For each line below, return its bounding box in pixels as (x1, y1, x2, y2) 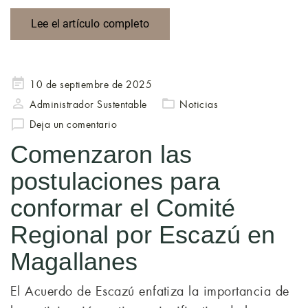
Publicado (10, 77, 54, 89)
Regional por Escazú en (10, 221, 276, 249)
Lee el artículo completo (31, 17, 149, 30)
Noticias (179, 98, 219, 111)
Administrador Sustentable (30, 98, 147, 111)
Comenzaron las (10, 140, 192, 168)
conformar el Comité (10, 194, 236, 222)
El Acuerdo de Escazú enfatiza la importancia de (10, 283, 289, 300)
